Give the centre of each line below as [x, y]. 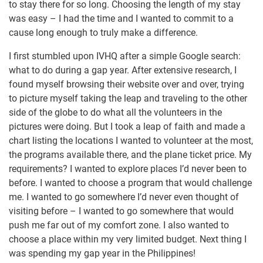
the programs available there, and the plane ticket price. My [130, 155]
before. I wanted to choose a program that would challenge [130, 183]
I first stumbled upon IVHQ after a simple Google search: [125, 56]
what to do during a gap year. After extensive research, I [123, 70]
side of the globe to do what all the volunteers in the [115, 113]
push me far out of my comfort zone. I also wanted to [119, 225]
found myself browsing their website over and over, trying [127, 85]
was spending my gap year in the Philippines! [102, 254]
